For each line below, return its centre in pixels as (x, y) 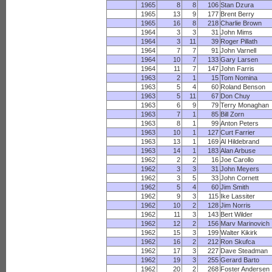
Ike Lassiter (238, 196)
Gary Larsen (240, 59)
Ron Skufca (238, 242)
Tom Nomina (239, 78)
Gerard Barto (240, 260)
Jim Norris (236, 205)
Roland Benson (243, 87)
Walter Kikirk (239, 233)
